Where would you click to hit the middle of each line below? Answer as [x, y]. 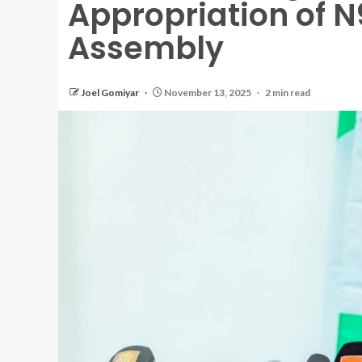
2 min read [288, 93]
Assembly [146, 48]
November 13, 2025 [208, 93]
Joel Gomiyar [111, 93]
